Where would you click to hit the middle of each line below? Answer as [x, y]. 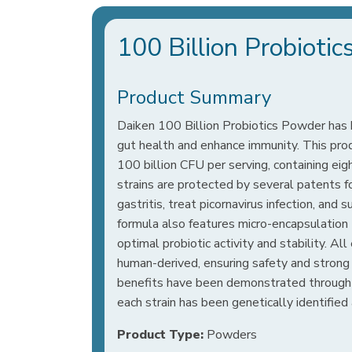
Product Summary [194, 97]
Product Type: [160, 335]
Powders [230, 335]
